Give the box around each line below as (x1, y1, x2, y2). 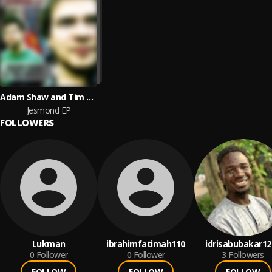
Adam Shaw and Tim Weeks (86, 91, 93, 103)
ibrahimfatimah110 (106, 238, 185, 250)
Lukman (32, 238, 66, 250)
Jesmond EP (26, 104, 71, 116)
